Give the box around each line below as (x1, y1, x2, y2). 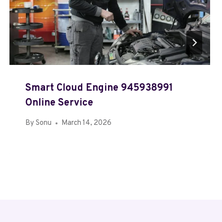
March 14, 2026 (61, 118, 111, 128)
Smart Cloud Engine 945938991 (25, 81, 173, 95)
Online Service (25, 96, 93, 110)
